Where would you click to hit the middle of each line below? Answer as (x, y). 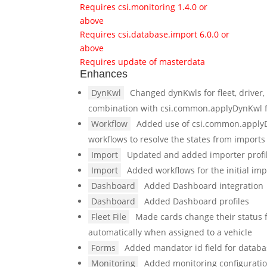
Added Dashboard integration (204, 186)
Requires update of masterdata (143, 62)
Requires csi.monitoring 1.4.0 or (144, 7)
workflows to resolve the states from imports (177, 139)
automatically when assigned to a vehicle (170, 232)
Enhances (104, 74)
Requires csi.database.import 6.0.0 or (155, 34)
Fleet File (109, 217)
